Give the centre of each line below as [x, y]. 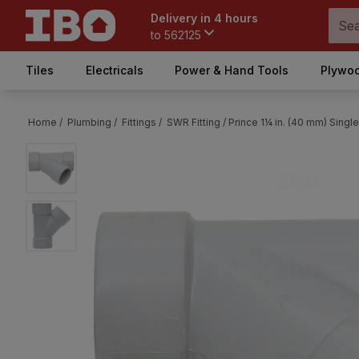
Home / [45, 122]
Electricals [114, 70]
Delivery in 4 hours [204, 18]
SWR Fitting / [196, 122]
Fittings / [142, 122]
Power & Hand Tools [232, 70]
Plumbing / [92, 122]
